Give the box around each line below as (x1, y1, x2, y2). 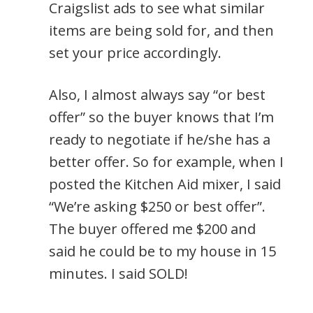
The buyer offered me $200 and (49, 219, 256, 238)
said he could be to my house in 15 (49, 241, 276, 261)
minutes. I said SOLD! (49, 263, 188, 283)
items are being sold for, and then (49, 20, 274, 40)
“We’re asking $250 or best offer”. (49, 196, 265, 216)
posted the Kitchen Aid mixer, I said (49, 174, 281, 194)
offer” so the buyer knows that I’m (49, 107, 274, 126)
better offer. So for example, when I (49, 152, 284, 171)
